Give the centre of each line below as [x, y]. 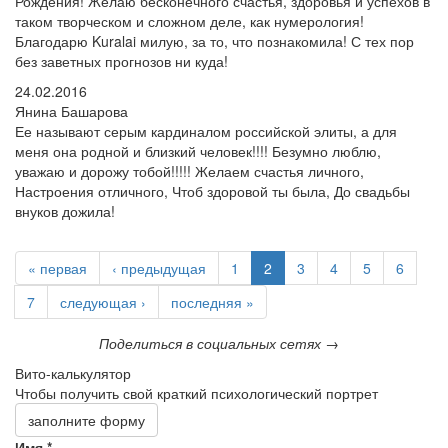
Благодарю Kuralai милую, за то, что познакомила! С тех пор [214, 41]
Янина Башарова [71, 111]
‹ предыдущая [159, 268]
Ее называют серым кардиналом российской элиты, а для [206, 131]
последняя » [212, 302]
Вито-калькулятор [73, 373]
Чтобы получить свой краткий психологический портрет [196, 393]
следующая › [103, 302]
